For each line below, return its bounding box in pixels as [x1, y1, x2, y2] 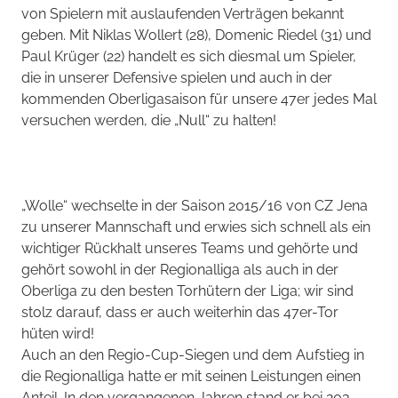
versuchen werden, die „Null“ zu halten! [21, 111, 276, 129]
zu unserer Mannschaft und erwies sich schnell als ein [21, 218, 370, 235]
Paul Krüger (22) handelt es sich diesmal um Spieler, [21, 47, 356, 65]
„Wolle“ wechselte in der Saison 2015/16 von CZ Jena [21, 196, 368, 214]
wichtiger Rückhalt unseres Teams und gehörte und [21, 239, 358, 257]
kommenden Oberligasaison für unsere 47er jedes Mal [21, 90, 377, 107]
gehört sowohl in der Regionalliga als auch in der [21, 260, 338, 278]
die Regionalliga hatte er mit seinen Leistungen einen [21, 367, 361, 385]
